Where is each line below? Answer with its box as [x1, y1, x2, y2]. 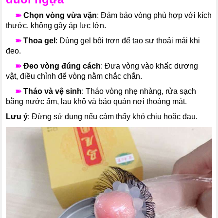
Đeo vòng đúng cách [23, 61, 101, 70]
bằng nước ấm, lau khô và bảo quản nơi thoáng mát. [6, 97, 187, 106]
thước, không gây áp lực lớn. [6, 21, 107, 30]
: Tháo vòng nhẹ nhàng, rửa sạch [82, 87, 197, 95]
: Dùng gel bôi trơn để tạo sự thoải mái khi [55, 36, 200, 45]
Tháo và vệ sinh [23, 87, 82, 95]
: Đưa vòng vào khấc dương [101, 61, 199, 70]
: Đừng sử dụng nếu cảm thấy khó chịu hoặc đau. [28, 112, 198, 121]
